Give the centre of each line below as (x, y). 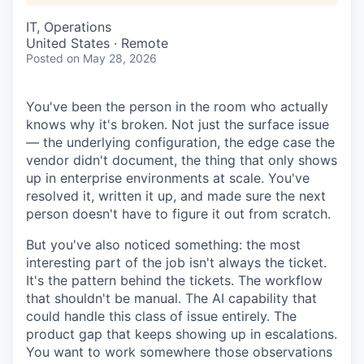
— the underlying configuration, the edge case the (180, 142)
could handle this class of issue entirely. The (161, 316)
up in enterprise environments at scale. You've (168, 178)
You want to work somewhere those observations (179, 352)
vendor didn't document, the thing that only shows (182, 160)
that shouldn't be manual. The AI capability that (171, 298)
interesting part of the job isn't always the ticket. (176, 262)
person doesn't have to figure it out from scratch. (178, 214)
